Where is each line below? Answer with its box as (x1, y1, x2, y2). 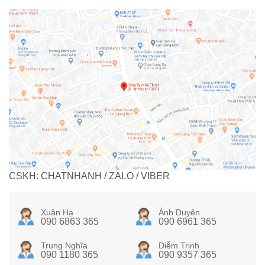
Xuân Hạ (40, 208, 73, 218)
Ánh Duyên (158, 208, 200, 218)
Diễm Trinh (158, 241, 199, 251)
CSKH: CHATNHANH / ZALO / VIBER (9, 171, 170, 182)
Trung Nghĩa (40, 241, 88, 251)
